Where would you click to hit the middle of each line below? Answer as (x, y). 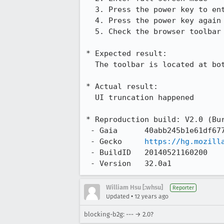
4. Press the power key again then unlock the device (90, 20)
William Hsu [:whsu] (134, 187)
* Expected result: (126, 53)
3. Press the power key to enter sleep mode (90, 9)
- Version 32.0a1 (131, 163)
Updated (118, 196)
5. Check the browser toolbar (90, 31)
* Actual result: (122, 86)
